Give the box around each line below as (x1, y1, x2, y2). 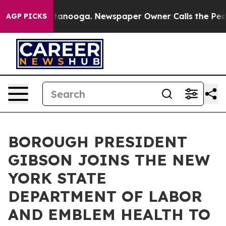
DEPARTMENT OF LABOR (8, 187, 202, 206)
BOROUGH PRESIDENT (8, 132, 187, 151)
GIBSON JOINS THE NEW (8, 150, 210, 169)
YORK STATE (8, 168, 106, 188)
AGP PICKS (6, 12, 47, 21)
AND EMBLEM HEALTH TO (8, 205, 210, 224)
